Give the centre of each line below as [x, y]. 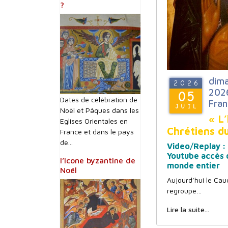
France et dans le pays [97, 132]
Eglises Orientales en [94, 121]
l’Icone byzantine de [98, 160]
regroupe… [184, 191]
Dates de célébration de [99, 99]
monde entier [193, 165]
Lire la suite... [188, 209]
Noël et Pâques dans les [99, 110]
